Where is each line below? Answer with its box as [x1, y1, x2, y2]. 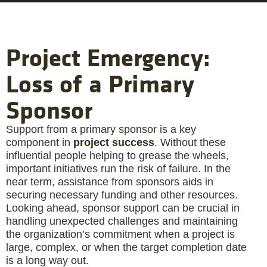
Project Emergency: [6, 40, 210, 74]
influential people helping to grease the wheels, [6, 150, 229, 162]
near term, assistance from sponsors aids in [6, 176, 213, 188]
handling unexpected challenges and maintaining [6, 215, 238, 228]
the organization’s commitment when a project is [6, 228, 235, 241]
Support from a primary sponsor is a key [6, 123, 196, 136]
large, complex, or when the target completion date [6, 241, 247, 254]
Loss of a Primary [6, 66, 194, 101]
